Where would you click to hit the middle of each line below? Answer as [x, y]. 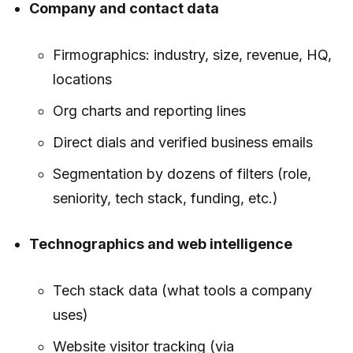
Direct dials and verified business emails [182, 142]
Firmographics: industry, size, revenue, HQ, [192, 54]
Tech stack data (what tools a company [182, 290]
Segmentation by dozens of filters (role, [182, 173]
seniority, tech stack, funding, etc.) [165, 198]
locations [82, 79]
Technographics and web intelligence [161, 243]
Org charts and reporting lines [149, 110]
